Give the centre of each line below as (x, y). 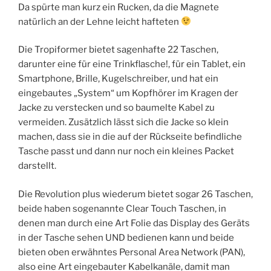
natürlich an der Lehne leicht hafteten (100, 21)
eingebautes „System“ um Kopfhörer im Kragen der (128, 93)
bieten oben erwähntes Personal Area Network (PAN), (132, 252)
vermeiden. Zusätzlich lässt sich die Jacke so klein (123, 122)
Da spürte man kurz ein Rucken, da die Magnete (119, 7)
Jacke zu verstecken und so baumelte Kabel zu (116, 108)
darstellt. (37, 166)
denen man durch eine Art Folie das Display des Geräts (134, 223)
